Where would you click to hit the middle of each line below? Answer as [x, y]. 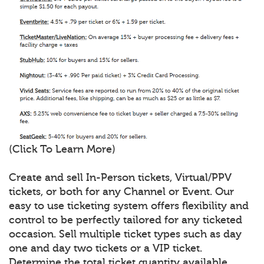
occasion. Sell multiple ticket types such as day [125, 234]
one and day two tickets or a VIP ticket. [105, 248]
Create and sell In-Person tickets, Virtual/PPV [120, 178]
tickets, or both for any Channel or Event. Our [121, 192]
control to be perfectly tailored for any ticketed [126, 220]
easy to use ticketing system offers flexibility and [129, 206]
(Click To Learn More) [62, 149]
